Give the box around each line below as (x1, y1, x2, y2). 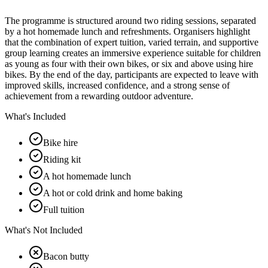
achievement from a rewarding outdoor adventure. (5, 90, 193, 101)
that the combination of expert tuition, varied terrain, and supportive (5, 36, 258, 47)
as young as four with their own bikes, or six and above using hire (5, 58, 253, 69)
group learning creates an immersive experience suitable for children (5, 47, 261, 58)
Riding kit (43, 154, 81, 165)
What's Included (5, 111, 66, 121)
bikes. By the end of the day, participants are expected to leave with (5, 69, 258, 80)
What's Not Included (5, 224, 83, 235)
